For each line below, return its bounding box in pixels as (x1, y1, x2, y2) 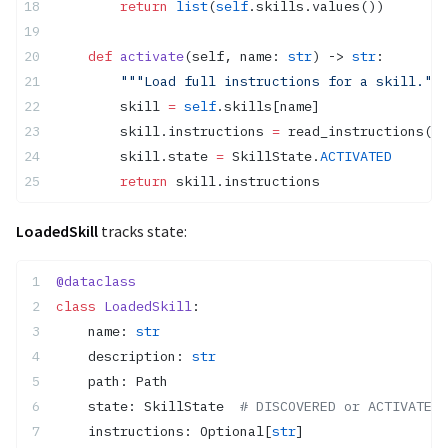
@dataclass (56, 272, 136, 291)
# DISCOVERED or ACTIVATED (240, 397, 440, 416)
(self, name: (184, 47, 288, 66)
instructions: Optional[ (56, 422, 272, 441)
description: (56, 347, 192, 366)
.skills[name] (216, 97, 320, 116)
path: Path (56, 372, 168, 391)
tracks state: (98, 221, 187, 242)
